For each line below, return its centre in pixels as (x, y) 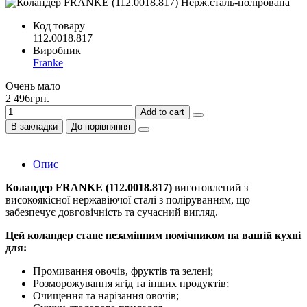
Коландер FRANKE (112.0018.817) (89, 187)
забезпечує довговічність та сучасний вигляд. (112, 212)
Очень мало (33, 86)
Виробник (57, 50)
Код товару (59, 25)
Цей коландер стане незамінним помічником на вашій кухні (153, 235)
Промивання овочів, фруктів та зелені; (123, 271)
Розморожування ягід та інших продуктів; (131, 283)
